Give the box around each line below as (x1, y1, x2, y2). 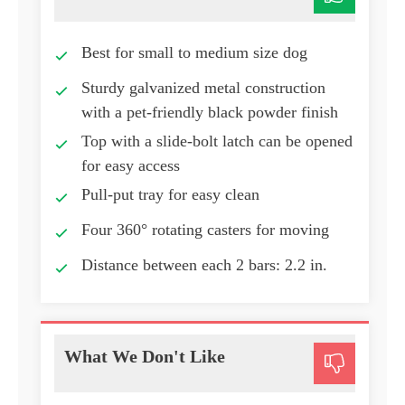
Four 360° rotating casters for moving (81, 221, 329, 240)
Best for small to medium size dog (81, 43, 307, 62)
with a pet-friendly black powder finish (81, 103, 338, 122)
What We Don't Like (64, 346, 225, 367)
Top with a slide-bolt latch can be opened (81, 132, 353, 151)
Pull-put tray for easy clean (81, 185, 259, 204)
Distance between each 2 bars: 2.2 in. (81, 256, 327, 275)
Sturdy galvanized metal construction (81, 79, 325, 98)
